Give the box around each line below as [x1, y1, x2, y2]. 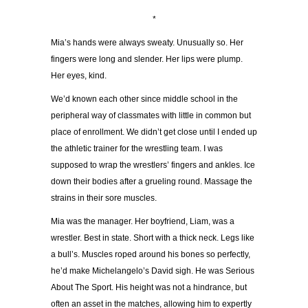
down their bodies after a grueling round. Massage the [51, 177, 252, 187]
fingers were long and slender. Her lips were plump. [51, 54, 243, 65]
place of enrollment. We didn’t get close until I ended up [51, 127, 257, 137]
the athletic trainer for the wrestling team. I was [51, 144, 223, 154]
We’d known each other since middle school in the [51, 94, 238, 104]
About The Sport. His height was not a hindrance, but [51, 283, 247, 293]
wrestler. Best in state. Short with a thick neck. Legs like [51, 233, 254, 243]
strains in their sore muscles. [51, 193, 157, 203]
